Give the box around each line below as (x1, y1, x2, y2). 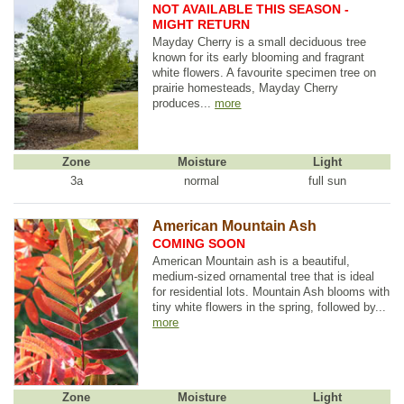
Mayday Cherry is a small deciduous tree (152, 34, 367, 49)
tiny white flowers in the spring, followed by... (152, 299, 387, 314)
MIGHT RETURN (152, 16, 251, 32)
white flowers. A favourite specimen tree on (152, 65, 377, 79)
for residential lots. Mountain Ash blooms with (152, 284, 390, 298)
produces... (152, 96, 216, 110)
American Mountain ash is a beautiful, (152, 253, 351, 268)
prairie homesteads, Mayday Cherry (152, 80, 339, 95)
